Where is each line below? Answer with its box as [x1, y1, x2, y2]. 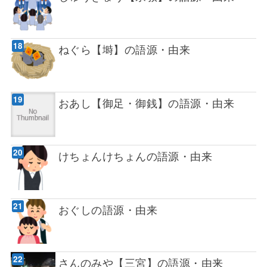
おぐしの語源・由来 [58, 201, 157, 217]
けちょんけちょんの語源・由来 [58, 148, 213, 164]
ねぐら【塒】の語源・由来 [58, 41, 191, 57]
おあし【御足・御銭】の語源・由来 [58, 94, 235, 110]
